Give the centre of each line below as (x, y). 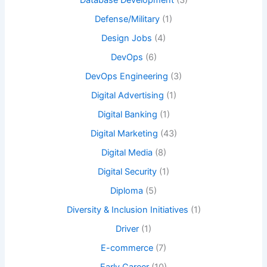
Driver (127, 229)
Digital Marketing (124, 133)
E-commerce (127, 248)
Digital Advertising (127, 96)
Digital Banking (127, 115)
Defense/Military (127, 19)
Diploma (127, 190)
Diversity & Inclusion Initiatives (127, 209)
